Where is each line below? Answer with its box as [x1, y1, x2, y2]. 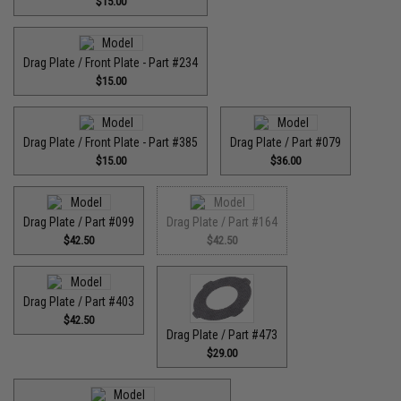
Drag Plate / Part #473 [166, 327, 278, 342]
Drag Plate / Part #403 [23, 294, 135, 309]
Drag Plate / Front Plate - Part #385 [23, 135, 199, 149]
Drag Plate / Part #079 [230, 135, 342, 149]
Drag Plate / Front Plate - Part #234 [23, 55, 199, 70]
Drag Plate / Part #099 [23, 215, 135, 229]
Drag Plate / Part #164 [166, 215, 278, 229]
